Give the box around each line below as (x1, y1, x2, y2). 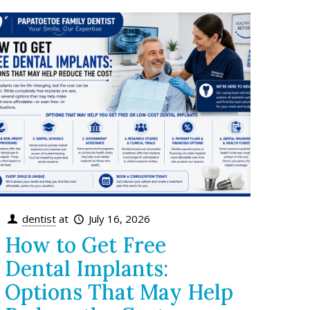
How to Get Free (5, 231, 167, 258)
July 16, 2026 (89, 211, 151, 226)
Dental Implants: (5, 255, 169, 282)
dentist (22, 211, 57, 226)
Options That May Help (5, 278, 234, 305)
